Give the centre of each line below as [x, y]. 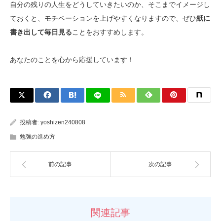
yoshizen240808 [63, 122]
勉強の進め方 [37, 136]
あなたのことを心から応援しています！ [72, 59]
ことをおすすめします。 [110, 32]
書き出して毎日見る [41, 32]
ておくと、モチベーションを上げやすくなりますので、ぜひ [103, 18]
